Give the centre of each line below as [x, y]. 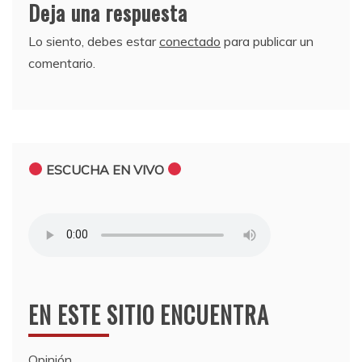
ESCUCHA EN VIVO [107, 169]
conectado [190, 41]
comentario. [62, 63]
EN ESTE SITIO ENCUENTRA [149, 314]
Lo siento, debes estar [94, 41]
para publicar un [267, 41]
